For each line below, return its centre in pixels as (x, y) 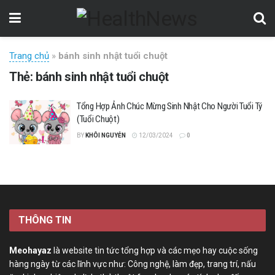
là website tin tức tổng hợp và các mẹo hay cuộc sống (155, 250)
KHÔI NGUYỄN (106, 135)
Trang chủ (29, 56)
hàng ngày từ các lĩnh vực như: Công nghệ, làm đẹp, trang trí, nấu (133, 264)
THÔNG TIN (45, 220)
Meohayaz (30, 250)
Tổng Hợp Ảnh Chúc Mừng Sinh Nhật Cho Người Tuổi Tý (169, 106)
